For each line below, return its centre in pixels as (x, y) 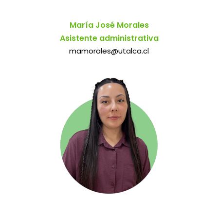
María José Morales (109, 25)
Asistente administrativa (109, 38)
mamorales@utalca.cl (109, 51)
